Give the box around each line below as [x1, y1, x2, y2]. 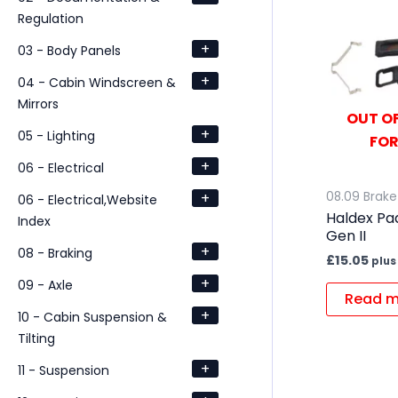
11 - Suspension [18, 361, 109, 379]
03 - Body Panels [18, 41, 121, 60]
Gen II [325, 226, 366, 247]
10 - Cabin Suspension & [18, 307, 167, 326]
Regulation [18, 9, 84, 28]
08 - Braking [18, 243, 92, 262]
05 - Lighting [18, 126, 95, 145]
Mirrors [18, 94, 59, 113]
